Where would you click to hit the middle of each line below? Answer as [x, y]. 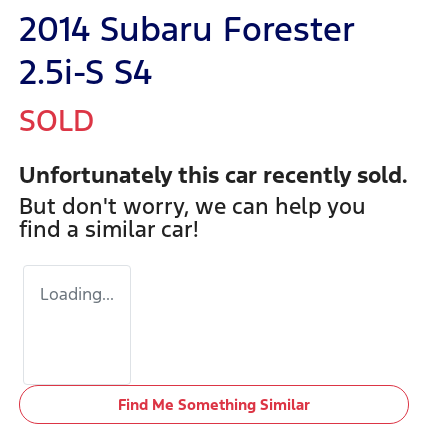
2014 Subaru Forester [186, 29]
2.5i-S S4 [85, 72]
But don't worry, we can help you [192, 205]
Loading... [77, 293]
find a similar [90, 228]
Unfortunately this [122, 174]
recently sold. [332, 174]
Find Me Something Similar [213, 404]
